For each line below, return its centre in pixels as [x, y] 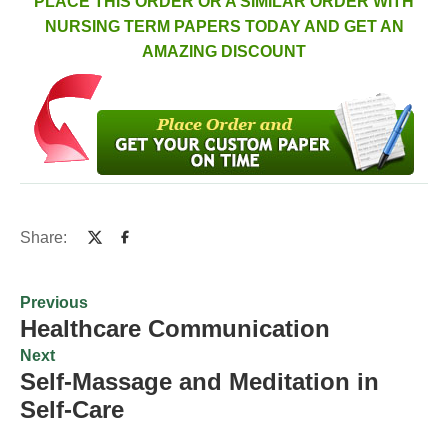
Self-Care [72, 410]
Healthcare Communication [175, 329]
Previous [54, 303]
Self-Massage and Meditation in [199, 382]
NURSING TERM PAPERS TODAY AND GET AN [224, 26]
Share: [43, 237]
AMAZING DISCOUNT [224, 51]
